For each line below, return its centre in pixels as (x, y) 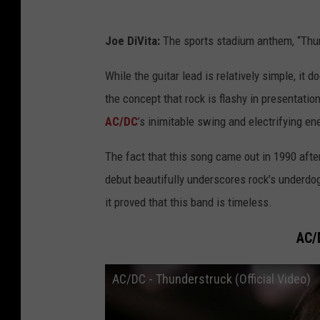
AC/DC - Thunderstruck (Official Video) (211, 279)
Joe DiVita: (132, 40)
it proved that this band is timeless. (189, 202)
